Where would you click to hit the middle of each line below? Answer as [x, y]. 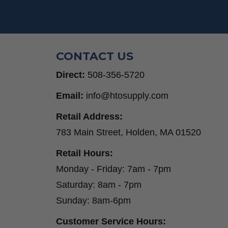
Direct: [72, 75]
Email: [69, 96]
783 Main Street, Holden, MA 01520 [128, 133]
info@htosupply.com [127, 96]
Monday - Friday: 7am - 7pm [113, 169]
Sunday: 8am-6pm [93, 201]
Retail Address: [89, 117]
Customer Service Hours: [111, 222]
